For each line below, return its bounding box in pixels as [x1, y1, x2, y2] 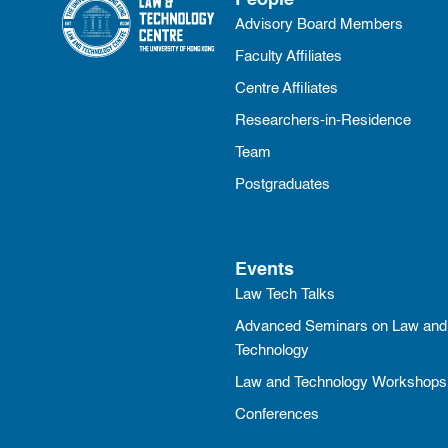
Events [235, 261, 295, 279]
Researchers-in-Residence [235, 114, 412, 128]
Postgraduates [235, 178, 331, 192]
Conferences [235, 408, 320, 422]
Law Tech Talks [235, 288, 336, 302]
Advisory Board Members [235, 18, 404, 32]
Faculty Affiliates [235, 50, 343, 64]
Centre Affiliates [235, 82, 339, 96]
